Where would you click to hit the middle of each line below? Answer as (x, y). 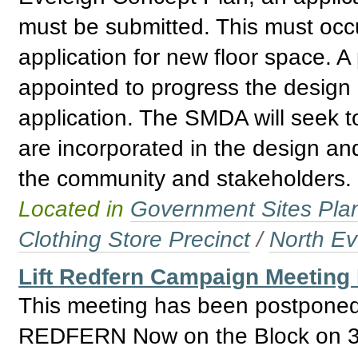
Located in (75, 209)
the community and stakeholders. (185, 179)
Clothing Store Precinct (135, 239)
